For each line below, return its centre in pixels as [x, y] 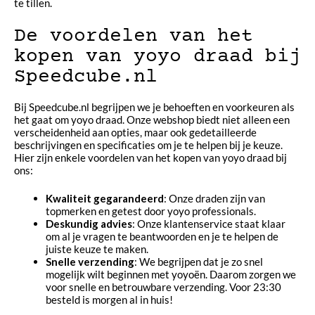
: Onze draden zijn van [214, 199]
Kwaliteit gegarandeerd [105, 199]
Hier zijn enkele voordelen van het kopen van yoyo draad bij [150, 157]
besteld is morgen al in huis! [109, 300]
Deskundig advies [89, 224]
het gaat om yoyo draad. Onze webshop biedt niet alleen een [152, 119]
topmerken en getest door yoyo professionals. [151, 211]
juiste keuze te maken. [97, 249]
